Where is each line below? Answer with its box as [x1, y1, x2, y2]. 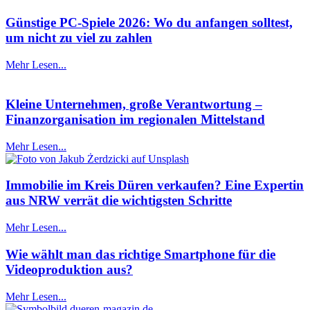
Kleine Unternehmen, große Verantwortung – [6, 96, 262, 111]
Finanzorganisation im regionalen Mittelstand [6, 111, 265, 127]
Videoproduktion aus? [6, 262, 133, 277]
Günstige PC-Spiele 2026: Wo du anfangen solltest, [6, 15, 293, 30]
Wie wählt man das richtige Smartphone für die [6, 246, 275, 262]
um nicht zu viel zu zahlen [6, 30, 152, 46]
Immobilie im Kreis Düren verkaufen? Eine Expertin [6, 178, 304, 193]
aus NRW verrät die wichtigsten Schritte [6, 193, 232, 208]
